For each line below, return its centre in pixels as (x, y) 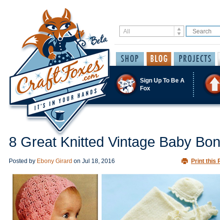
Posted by (23, 161)
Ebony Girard (55, 161)
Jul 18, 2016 (98, 161)
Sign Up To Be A (162, 80)
